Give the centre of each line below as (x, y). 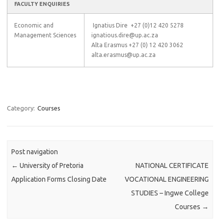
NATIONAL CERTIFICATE (172, 166)
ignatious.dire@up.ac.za (125, 35)
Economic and (34, 25)
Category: (22, 108)
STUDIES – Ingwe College (170, 193)
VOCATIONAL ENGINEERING (166, 179)
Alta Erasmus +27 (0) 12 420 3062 (137, 45)
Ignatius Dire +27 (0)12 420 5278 (137, 25)
